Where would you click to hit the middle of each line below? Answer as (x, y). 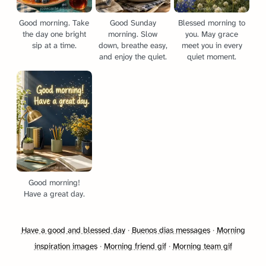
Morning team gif (202, 246)
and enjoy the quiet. (133, 57)
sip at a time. (54, 46)
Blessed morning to (212, 23)
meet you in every (212, 46)
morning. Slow (133, 34)
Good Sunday (133, 23)
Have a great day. (54, 194)
